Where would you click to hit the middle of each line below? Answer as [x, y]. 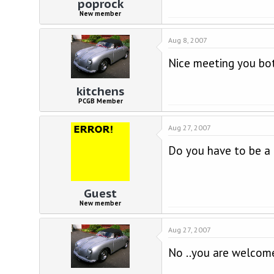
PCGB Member [100, 101]
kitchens [101, 91]
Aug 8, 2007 [187, 40]
